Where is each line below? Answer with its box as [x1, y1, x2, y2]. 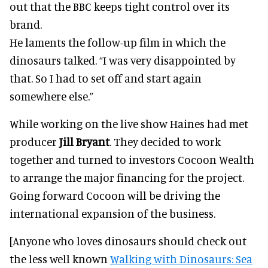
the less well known [10, 252, 110, 266]
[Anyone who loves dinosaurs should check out [10, 234, 246, 248]
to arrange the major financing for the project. [10, 170, 244, 185]
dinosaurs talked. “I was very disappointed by [10, 53, 236, 68]
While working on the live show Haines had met [10, 117, 248, 131]
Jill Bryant [59, 135, 109, 149]
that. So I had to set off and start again [10, 71, 202, 86]
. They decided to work [109, 135, 221, 149]
